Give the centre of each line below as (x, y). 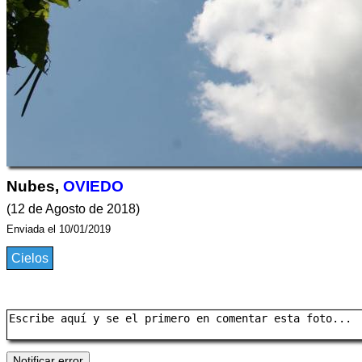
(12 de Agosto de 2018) (73, 209)
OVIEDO (93, 186)
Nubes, (35, 186)
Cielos (30, 258)
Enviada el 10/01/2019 (60, 229)
